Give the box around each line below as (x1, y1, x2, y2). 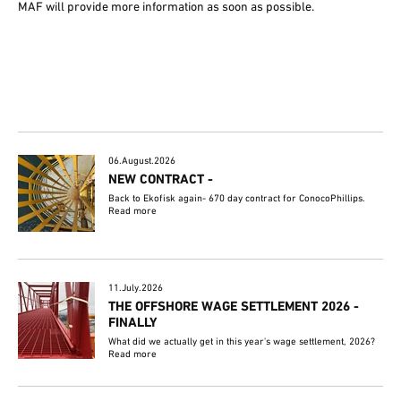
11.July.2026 (108, 282, 164, 295)
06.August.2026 (108, 155, 176, 167)
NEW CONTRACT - (108, 172, 214, 188)
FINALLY (108, 315, 158, 332)
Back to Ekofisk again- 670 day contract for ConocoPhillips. (108, 192, 366, 205)
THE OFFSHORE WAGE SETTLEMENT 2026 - (108, 299, 360, 316)
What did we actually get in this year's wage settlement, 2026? (108, 336, 376, 349)
